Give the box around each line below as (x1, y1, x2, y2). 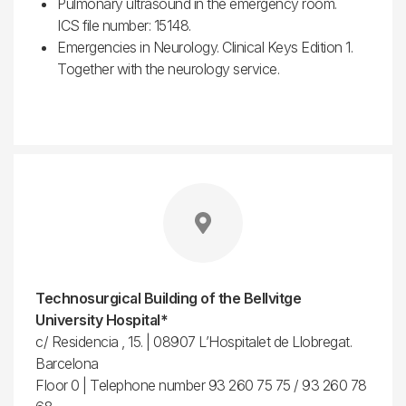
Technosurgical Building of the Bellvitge (35, 288, 301, 307)
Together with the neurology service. (57, 59, 279, 78)
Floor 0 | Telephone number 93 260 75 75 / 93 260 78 (35, 375, 367, 394)
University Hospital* (35, 310, 168, 329)
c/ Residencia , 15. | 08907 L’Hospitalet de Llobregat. (35, 332, 352, 351)
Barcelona (35, 353, 99, 372)
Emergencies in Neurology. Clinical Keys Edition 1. (57, 37, 353, 56)
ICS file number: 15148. (57, 15, 191, 34)
